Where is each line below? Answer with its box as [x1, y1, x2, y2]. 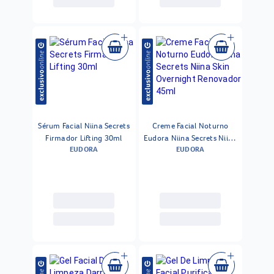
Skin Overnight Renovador [145, 145, 235, 155]
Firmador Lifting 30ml [45, 133, 122, 143]
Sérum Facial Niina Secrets [38, 120, 130, 130]
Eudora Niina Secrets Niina [143, 133, 237, 143]
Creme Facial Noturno [152, 120, 229, 130]
